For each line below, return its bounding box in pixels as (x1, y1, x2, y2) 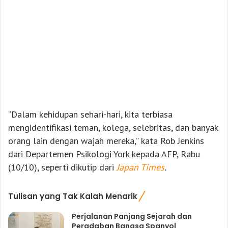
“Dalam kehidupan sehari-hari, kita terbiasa (8, 108, 173, 120)
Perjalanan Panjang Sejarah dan (72, 211, 192, 221)
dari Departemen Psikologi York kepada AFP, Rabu (8, 148, 200, 160)
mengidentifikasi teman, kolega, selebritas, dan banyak (8, 121, 218, 133)
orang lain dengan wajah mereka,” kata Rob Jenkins (8, 134, 204, 147)
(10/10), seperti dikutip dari (8, 161, 117, 173)
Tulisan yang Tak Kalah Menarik (8, 190, 137, 202)
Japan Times (117, 161, 164, 173)
